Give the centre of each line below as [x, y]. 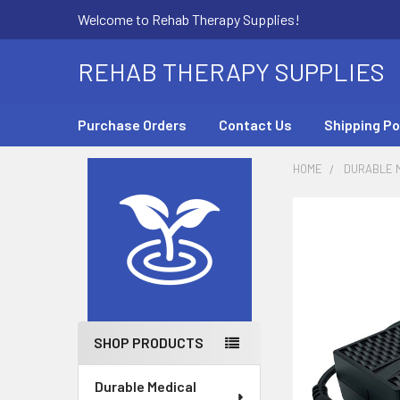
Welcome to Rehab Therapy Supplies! [189, 19]
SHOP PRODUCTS [149, 343]
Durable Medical [146, 387]
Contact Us [255, 125]
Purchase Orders [132, 125]
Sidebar [122, 206]
